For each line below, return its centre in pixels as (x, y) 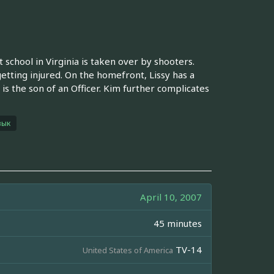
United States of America (128, 250)
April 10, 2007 (171, 197)
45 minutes (178, 223)
